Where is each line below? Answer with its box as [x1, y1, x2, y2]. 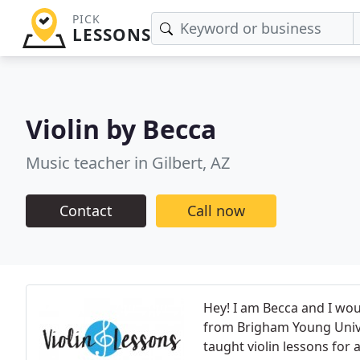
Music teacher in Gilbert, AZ [26, 151, 230, 174]
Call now [187, 200, 245, 220]
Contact [59, 200, 112, 220]
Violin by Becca [26, 111, 216, 146]
